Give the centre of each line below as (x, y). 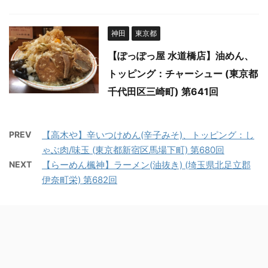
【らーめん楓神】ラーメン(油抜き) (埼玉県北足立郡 (146, 165)
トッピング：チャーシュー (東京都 (183, 74)
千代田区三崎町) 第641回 (163, 92)
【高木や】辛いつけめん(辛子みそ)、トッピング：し (148, 135)
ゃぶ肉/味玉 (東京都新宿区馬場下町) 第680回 (133, 150)
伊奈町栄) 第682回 (80, 180)
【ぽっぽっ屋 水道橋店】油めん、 (181, 56)
